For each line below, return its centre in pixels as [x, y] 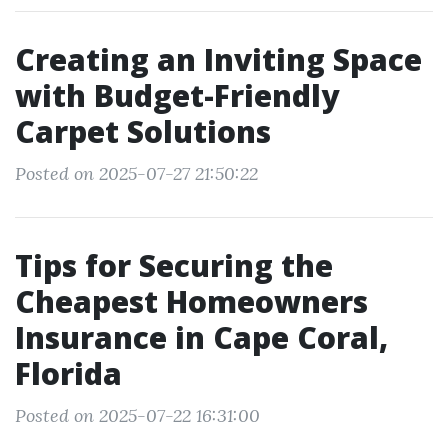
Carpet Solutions [143, 131]
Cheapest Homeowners [191, 301]
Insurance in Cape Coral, [201, 337]
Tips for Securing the [174, 265]
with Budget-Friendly [177, 95]
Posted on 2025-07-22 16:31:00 [137, 415]
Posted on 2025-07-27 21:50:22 [136, 173]
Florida [68, 373]
